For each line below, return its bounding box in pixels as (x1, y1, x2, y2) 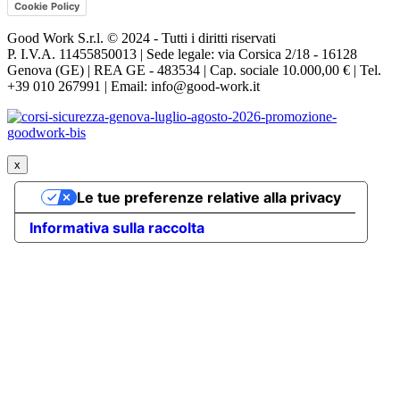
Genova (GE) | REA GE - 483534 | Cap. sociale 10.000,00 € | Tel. (7, 62, 381, 79)
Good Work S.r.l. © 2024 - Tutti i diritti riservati (7, 30, 276, 46)
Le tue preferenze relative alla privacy (76, 188, 341, 207)
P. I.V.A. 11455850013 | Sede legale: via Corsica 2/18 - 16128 (7, 46, 357, 62)
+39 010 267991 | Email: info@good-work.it (7, 79, 260, 95)
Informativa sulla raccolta (29, 219, 204, 237)
